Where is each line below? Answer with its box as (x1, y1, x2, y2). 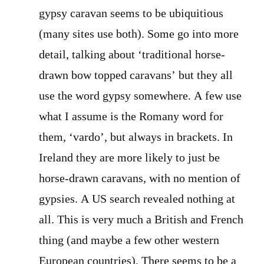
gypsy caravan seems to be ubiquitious (39, 6, 223, 21)
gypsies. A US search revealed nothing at (39, 192, 235, 206)
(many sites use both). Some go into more (39, 27, 239, 41)
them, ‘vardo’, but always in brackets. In (39, 130, 233, 144)
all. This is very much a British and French (39, 213, 243, 227)
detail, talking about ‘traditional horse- (39, 48, 225, 62)
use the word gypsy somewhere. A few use (39, 89, 242, 103)
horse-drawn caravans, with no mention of (39, 171, 240, 186)
